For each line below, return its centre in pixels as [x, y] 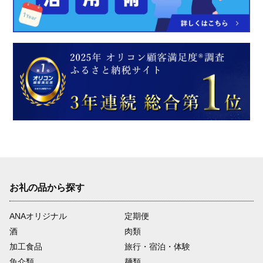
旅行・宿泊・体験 [157, 247]
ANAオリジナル [38, 216]
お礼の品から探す [47, 188]
